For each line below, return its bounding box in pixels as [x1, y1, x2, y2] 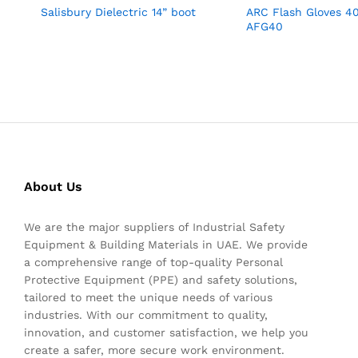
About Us [24, 179, 82, 195]
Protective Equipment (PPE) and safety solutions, [24, 273, 297, 287]
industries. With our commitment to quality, [24, 308, 268, 322]
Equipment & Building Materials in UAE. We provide [24, 238, 308, 252]
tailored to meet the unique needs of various [24, 291, 272, 304]
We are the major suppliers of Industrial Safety [24, 221, 284, 234]
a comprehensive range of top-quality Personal [24, 256, 283, 269]
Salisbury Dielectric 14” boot [41, 6, 196, 19]
